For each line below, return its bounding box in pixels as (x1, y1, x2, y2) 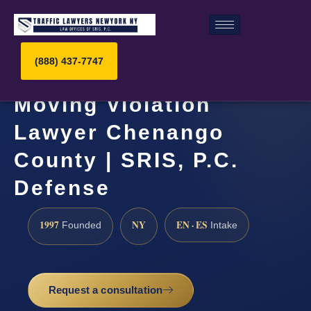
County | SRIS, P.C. (14, 149, 239, 172)
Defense (14, 176, 110, 200)
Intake (208, 219, 237, 230)
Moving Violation (14, 93, 211, 117)
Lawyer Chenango (14, 121, 224, 144)
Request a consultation (48, 284, 163, 296)
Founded (59, 219, 101, 230)
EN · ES (176, 217, 208, 232)
